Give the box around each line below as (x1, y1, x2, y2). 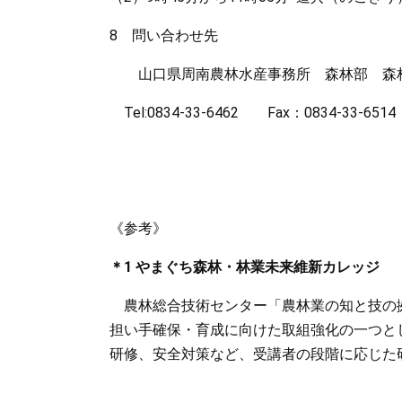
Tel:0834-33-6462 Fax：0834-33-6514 (109, 104, 396, 121)
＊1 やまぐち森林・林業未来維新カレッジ (109, 258, 380, 275)
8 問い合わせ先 (109, 27, 218, 44)
